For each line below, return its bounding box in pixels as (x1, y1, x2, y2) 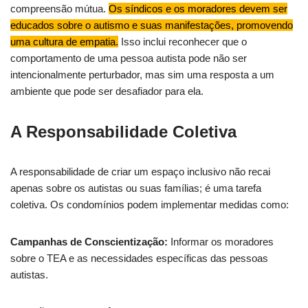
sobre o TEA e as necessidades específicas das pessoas (10, 252, 268, 264)
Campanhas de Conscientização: (10, 236, 168, 247)
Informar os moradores (168, 236, 274, 247)
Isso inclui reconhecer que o (118, 36, 247, 47)
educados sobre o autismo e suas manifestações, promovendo (10, 19, 293, 31)
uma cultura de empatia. (10, 36, 118, 47)
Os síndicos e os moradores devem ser (109, 3, 287, 14)
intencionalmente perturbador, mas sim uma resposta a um (10, 69, 274, 80)
